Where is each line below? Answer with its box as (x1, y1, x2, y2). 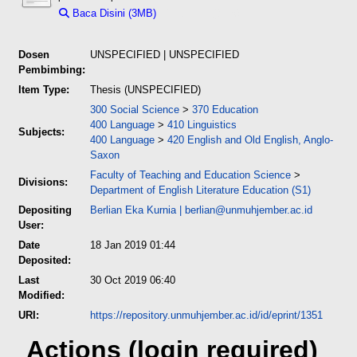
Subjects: (18, 125, 65, 138)
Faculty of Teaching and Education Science (90, 168, 291, 181)
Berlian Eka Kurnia (90, 203, 176, 216)
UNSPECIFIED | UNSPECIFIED (90, 48, 239, 61)
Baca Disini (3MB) (69, 6, 156, 19)
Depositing (18, 203, 72, 216)
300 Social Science (90, 103, 179, 116)
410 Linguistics (167, 118, 237, 131)
